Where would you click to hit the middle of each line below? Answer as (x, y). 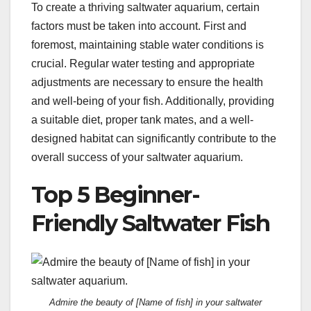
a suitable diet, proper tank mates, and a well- (142, 120)
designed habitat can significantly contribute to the (154, 139)
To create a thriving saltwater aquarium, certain (145, 8)
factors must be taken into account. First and (139, 26)
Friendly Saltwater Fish (151, 224)
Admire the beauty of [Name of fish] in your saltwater (155, 303)
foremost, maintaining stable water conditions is (148, 45)
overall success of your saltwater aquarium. (137, 158)
